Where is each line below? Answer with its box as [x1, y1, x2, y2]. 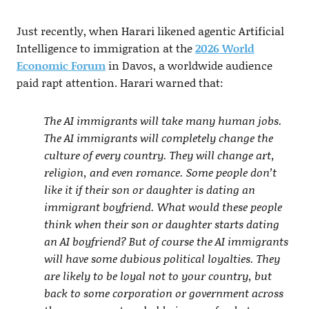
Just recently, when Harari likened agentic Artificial [16, 23, 284, 39]
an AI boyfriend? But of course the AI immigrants [43, 233, 288, 250]
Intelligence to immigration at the [16, 40, 195, 57]
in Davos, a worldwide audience [105, 57, 272, 74]
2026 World [195, 40, 255, 57]
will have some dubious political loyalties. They [43, 250, 280, 267]
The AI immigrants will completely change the [43, 130, 273, 146]
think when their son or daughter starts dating [43, 216, 279, 232]
